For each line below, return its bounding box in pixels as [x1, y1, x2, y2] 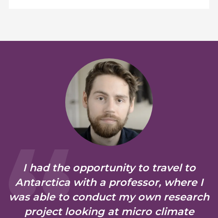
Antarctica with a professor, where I [15, 176, 203, 188]
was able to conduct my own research [9, 190, 210, 203]
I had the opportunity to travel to [22, 161, 196, 174]
